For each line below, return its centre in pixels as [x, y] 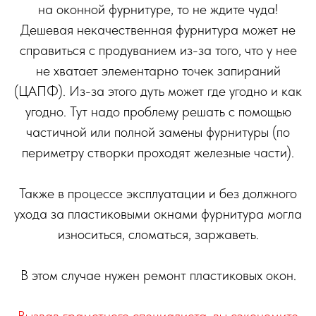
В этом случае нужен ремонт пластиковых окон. [158, 275]
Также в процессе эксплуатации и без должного [158, 193]
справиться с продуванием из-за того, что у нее [158, 50]
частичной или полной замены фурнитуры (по [158, 132]
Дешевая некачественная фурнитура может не [158, 29]
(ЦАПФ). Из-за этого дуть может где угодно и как [158, 91]
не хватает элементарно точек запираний [158, 70]
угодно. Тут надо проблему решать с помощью [158, 111]
